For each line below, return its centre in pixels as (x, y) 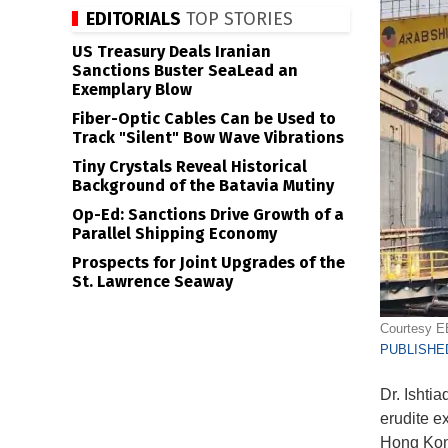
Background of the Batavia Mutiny (203, 185)
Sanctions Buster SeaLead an (185, 70)
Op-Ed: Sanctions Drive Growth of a (208, 214)
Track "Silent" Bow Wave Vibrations (208, 137)
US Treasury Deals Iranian (171, 51)
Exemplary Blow (132, 89)
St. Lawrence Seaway (152, 281)
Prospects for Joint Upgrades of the (208, 262)
